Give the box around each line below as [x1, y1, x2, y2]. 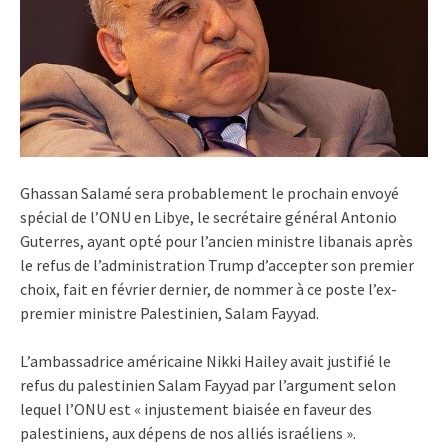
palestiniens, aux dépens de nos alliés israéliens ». [20, 423, 356, 444]
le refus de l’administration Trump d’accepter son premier [20, 255, 414, 276]
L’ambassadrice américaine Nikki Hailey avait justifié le [20, 351, 391, 372]
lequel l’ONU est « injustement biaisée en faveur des [20, 399, 372, 420]
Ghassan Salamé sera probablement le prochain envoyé [20, 183, 399, 204]
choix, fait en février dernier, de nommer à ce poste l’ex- [20, 279, 397, 300]
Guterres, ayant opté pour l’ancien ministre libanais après [20, 231, 413, 252]
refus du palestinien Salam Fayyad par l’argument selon [20, 375, 396, 396]
